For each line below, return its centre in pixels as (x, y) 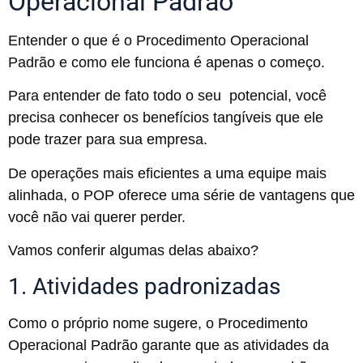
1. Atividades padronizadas (144, 287)
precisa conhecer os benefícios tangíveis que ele (166, 118)
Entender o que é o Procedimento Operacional (158, 40)
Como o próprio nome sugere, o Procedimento (158, 324)
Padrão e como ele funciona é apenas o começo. (169, 62)
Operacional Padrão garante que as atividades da (169, 346)
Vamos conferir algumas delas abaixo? (133, 251)
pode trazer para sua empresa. (110, 140)
